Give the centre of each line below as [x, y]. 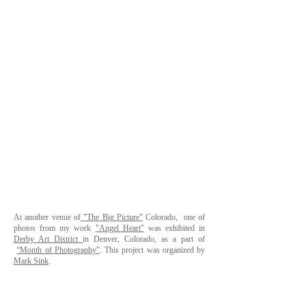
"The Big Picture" [111, 217]
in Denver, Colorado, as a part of [144, 239]
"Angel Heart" [120, 228]
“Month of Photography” [58, 250]
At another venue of [47, 217]
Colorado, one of [174, 217]
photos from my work [55, 228]
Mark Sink [31, 261]
